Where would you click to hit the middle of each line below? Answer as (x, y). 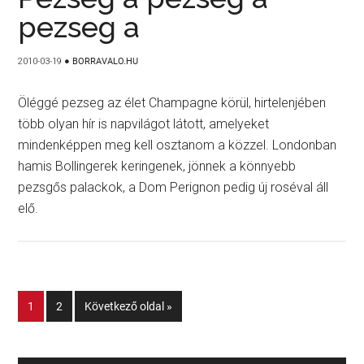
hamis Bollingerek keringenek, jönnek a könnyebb (157, 166)
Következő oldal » (129, 306)
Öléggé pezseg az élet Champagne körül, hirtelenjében (172, 103)
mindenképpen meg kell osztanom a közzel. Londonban (178, 145)
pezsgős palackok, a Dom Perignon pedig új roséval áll (173, 187)
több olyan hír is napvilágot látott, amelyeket (144, 124)
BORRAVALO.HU (106, 61)
